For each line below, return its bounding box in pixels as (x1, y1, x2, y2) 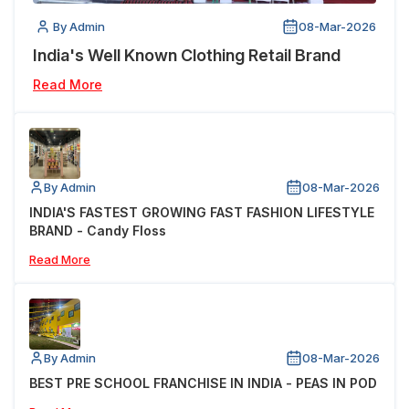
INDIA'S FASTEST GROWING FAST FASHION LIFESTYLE (29, 204, 374, 220)
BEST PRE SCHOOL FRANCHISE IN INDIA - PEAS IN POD (29, 374, 377, 391)
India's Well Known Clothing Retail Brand (33, 45, 341, 65)
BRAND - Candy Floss (29, 222, 166, 238)
